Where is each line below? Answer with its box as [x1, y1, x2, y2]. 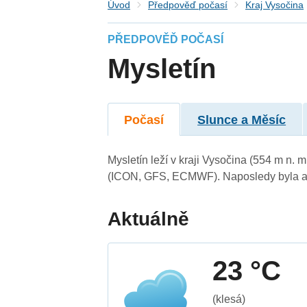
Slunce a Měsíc [197, 112, 286, 127]
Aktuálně [108, 208, 190, 230]
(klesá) [212, 293, 246, 305]
